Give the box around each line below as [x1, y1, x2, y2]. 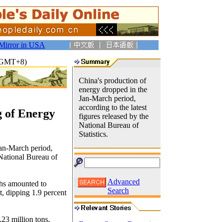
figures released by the [79, 112, 149, 120]
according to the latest [79, 103, 147, 111]
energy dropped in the [79, 85, 147, 94]
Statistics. [79, 130, 108, 138]
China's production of [79, 76, 146, 85]
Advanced [108, 177, 140, 186]
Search [108, 186, 129, 195]
